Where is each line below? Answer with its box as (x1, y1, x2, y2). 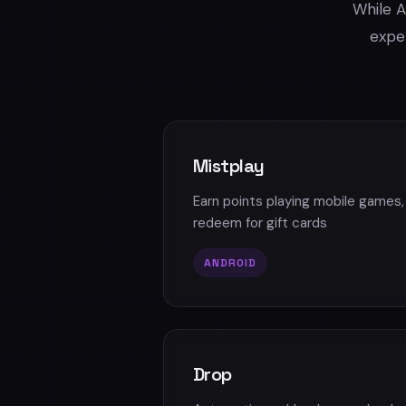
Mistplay (192, 154, 265, 178)
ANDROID (203, 256, 256, 270)
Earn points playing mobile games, (192, 192, 404, 210)
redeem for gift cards (192, 214, 327, 232)
